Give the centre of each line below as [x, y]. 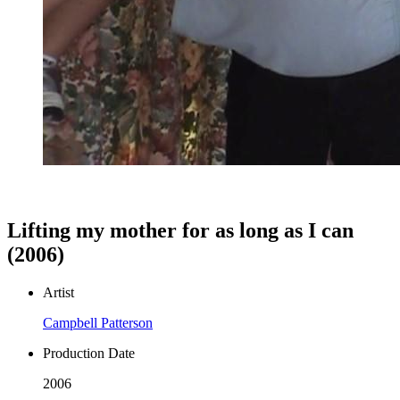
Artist [58, 292]
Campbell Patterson [98, 322]
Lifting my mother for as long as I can [180, 230]
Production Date [89, 353]
